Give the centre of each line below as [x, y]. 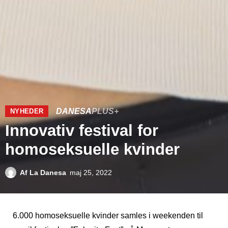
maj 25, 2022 [91, 173]
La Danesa [47, 173]
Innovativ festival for [82, 131]
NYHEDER [27, 111]
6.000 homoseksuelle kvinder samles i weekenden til [108, 216]
